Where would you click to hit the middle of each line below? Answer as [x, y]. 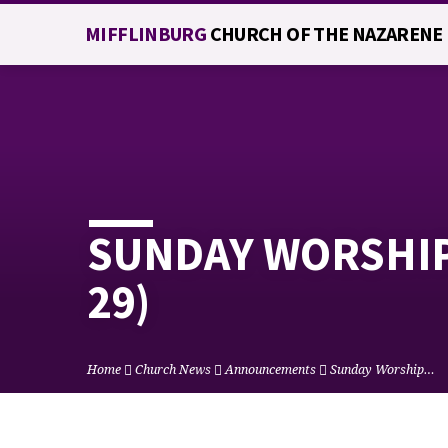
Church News [173, 370]
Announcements [270, 370]
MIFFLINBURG [147, 33]
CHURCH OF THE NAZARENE [326, 33]
